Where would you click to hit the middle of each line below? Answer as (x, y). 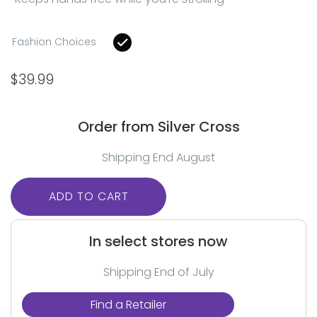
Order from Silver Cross (158, 127)
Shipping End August (158, 158)
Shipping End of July (158, 272)
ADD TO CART (88, 197)
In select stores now (158, 242)
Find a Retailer (128, 305)
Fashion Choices (54, 41)
